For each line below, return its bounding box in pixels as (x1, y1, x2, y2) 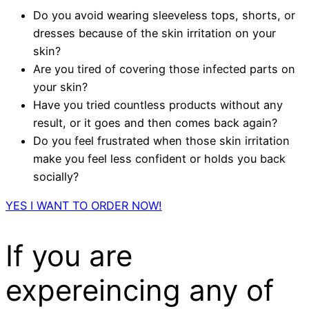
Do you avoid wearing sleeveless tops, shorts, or (33, 8, 295, 22)
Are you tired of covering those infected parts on (33, 61, 295, 76)
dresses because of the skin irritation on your (33, 26, 276, 40)
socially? (33, 169, 79, 183)
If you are (6, 238, 132, 274)
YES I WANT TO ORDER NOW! (6, 199, 162, 213)
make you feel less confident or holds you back (33, 151, 286, 166)
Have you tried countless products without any (33, 97, 283, 112)
